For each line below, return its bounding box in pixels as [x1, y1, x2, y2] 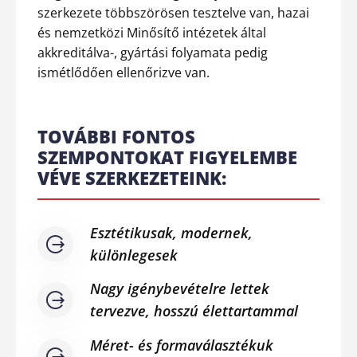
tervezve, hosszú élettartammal [90, 301, 298, 320]
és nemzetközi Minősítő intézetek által [37, 23, 266, 41]
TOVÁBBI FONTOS [37, 124, 195, 148]
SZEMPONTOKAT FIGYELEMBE [37, 144, 297, 169]
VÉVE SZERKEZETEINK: [37, 165, 226, 190]
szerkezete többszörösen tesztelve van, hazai [37, 3, 309, 22]
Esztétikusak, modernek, [90, 222, 253, 242]
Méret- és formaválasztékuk [90, 335, 273, 355]
